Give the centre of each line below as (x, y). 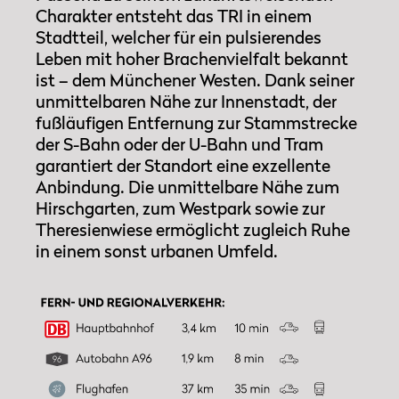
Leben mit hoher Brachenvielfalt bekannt (192, 58)
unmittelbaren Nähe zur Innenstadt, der (186, 101)
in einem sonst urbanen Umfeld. (157, 250)
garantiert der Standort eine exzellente (183, 165)
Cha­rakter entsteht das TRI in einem (174, 15)
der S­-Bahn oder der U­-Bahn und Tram (179, 143)
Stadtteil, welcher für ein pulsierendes (179, 37)
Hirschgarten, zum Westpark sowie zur (180, 208)
